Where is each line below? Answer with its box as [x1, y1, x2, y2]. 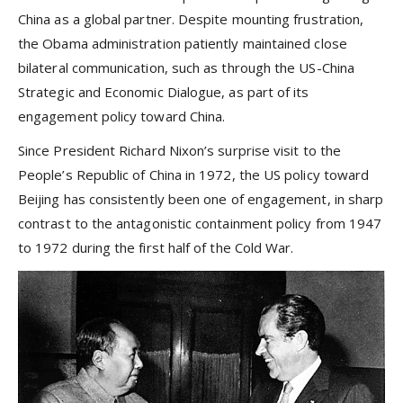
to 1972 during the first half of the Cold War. [18, 238, 294, 257]
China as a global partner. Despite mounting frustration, [18, 10, 364, 28]
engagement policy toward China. [18, 107, 226, 125]
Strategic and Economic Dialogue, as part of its [18, 83, 309, 101]
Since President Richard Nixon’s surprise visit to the [18, 141, 341, 160]
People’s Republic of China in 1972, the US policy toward [18, 166, 370, 184]
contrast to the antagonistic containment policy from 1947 [18, 214, 382, 233]
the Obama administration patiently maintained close [18, 34, 347, 52]
